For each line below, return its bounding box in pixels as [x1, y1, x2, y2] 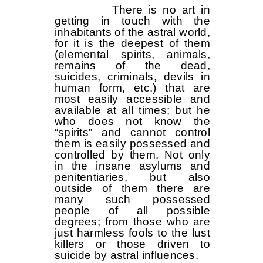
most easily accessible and [54, 93, 210, 106]
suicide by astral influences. [54, 249, 199, 262]
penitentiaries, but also [54, 171, 210, 184]
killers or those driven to [54, 238, 210, 251]
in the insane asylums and [54, 160, 210, 173]
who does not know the [54, 115, 210, 128]
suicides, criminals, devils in [54, 70, 210, 83]
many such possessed [54, 193, 210, 206]
